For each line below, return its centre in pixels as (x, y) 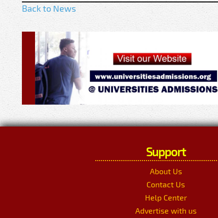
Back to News (49, 9)
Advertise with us (166, 211)
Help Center (166, 198)
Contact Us (166, 184)
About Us (166, 171)
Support (166, 152)
